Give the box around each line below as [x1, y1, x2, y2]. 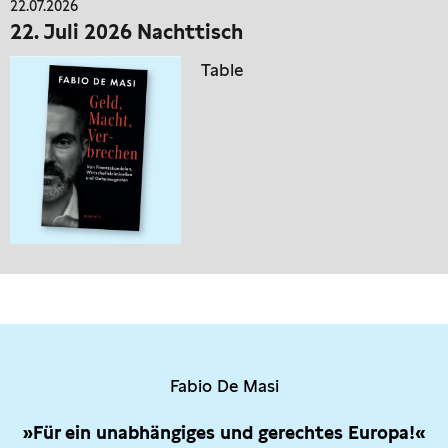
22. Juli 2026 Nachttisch [10, 19, 243, 44]
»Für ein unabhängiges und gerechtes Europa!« [23, 421, 425, 443]
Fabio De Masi [169, 375, 279, 396]
